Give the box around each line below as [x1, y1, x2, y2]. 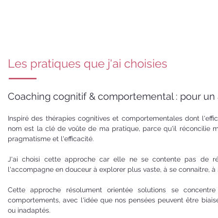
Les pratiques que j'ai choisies [8, 56, 168, 71]
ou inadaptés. [8, 206, 53, 214]
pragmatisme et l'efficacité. [8, 135, 94, 143]
